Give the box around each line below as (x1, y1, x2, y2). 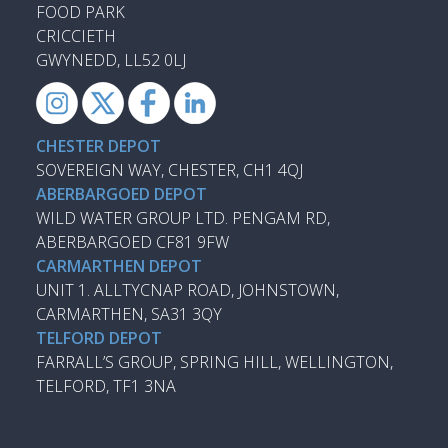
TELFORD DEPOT (36, 326, 162, 349)
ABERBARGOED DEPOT (36, 182, 207, 205)
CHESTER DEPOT (36, 134, 161, 157)
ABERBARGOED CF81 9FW (36, 230, 229, 253)
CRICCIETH (36, 24, 116, 47)
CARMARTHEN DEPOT (36, 254, 202, 277)
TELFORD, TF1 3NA (36, 374, 176, 397)
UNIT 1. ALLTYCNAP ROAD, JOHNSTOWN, (36, 278, 339, 301)
